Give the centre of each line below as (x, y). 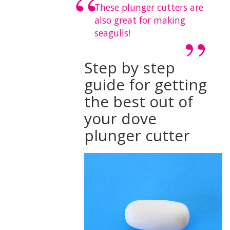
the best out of (139, 101)
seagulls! (113, 33)
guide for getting (146, 84)
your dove (121, 118)
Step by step (130, 67)
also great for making (140, 20)
